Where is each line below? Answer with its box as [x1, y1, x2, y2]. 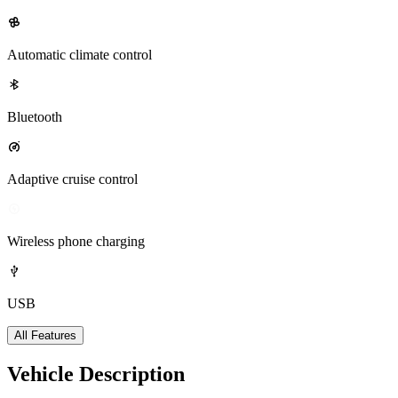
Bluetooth [7, 109, 62, 125]
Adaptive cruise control [7, 171, 138, 187]
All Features [14, 329, 76, 343]
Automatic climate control [7, 47, 152, 63]
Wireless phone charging [7, 234, 145, 250]
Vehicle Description [7, 362, 185, 386]
